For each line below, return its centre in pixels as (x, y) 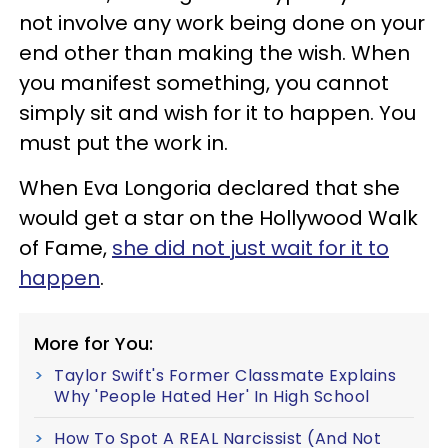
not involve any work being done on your (222, 23)
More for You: (93, 343)
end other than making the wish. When (214, 53)
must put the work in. (123, 143)
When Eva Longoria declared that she (209, 188)
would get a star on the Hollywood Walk (218, 218)
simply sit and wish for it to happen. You (217, 113)
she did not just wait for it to (250, 248)
